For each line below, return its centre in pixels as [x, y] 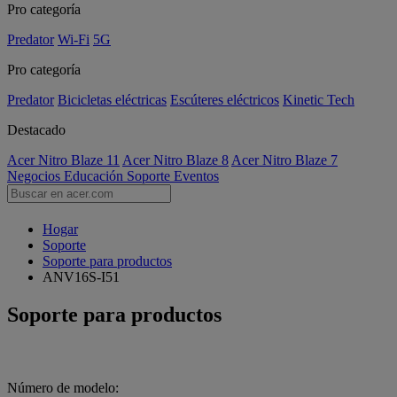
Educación [95, 176]
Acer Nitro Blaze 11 [63, 160]
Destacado [36, 130]
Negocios [35, 176]
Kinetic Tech [319, 100]
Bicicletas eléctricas [112, 100]
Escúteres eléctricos [225, 100]
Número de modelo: [63, 387]
